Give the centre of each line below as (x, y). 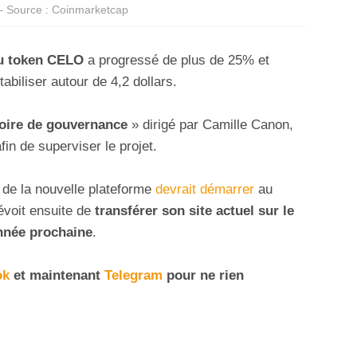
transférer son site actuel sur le (194, 211)
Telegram (133, 276)
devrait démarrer (205, 190)
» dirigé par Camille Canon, (210, 124)
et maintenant (55, 276)
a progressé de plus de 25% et (177, 60)
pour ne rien (203, 276)
